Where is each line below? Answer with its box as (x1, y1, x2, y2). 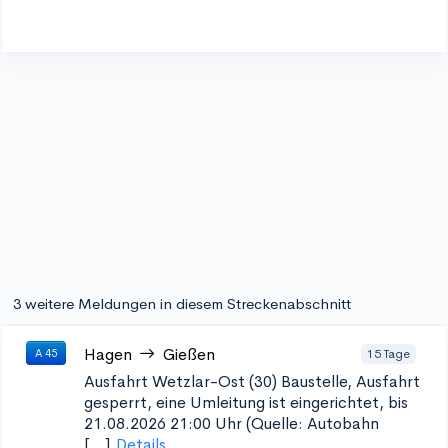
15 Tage (367, 345, 410, 362)
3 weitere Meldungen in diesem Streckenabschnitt (13, 294, 351, 313)
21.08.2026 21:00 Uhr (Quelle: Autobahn (84, 413, 379, 434)
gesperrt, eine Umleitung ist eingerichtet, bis (84, 392, 408, 413)
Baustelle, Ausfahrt (281, 371, 420, 392)
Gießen (163, 344, 215, 365)
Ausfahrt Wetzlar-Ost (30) (84, 371, 277, 392)
